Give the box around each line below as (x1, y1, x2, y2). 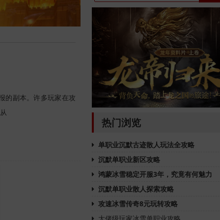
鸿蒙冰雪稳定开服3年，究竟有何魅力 (98, 169, 212, 179)
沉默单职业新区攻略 (98, 154, 160, 164)
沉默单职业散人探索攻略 (98, 184, 174, 193)
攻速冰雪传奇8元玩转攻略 (98, 198, 178, 208)
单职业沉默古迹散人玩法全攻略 (98, 139, 194, 149)
